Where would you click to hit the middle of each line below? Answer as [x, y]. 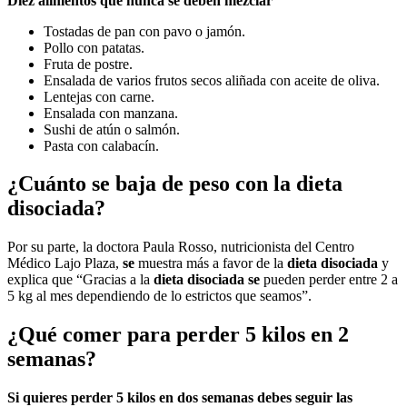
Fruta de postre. [88, 64]
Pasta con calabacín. [101, 145]
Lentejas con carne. [99, 96]
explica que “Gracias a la [80, 280]
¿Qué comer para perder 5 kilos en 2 [178, 335]
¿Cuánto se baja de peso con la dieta [175, 184]
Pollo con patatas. [94, 47]
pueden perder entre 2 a [329, 280]
